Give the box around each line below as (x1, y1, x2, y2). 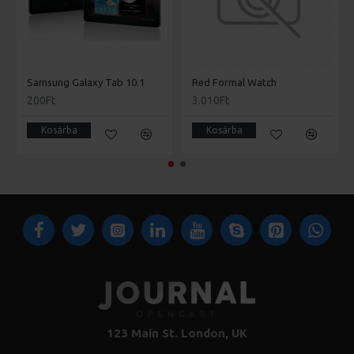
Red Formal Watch (192, 77, 277, 88)
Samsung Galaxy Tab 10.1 (27, 77, 145, 88)
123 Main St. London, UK (106, 326, 247, 341)
